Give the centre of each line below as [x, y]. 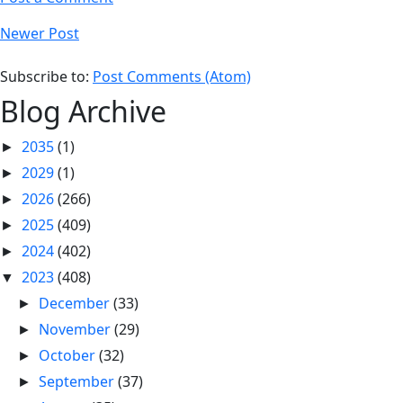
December [76, 303]
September [79, 381]
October [69, 355]
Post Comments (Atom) [172, 76]
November [77, 329]
